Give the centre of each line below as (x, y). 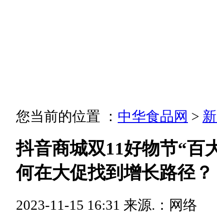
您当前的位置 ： (67, 116)
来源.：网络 (160, 205)
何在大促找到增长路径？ (115, 173)
